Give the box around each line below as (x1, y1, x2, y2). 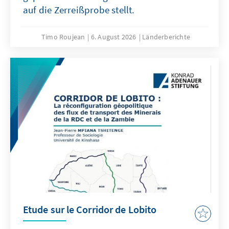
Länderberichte (142, 32, 190, 42)
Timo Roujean (41, 32, 85, 42)
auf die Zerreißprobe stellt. (23, 4, 135, 16)
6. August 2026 (90, 32, 136, 42)
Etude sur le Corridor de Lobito (23, 202, 157, 216)
